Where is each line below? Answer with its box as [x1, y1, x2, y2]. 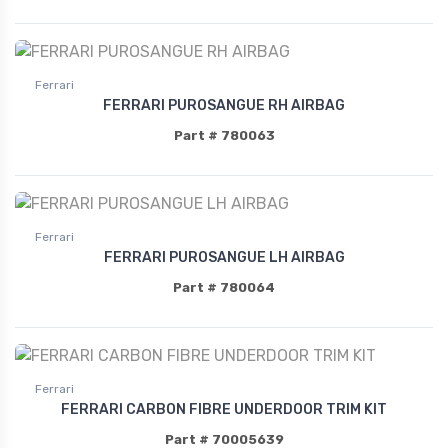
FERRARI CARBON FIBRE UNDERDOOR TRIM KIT [61, 401, 387, 419]
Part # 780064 [173, 280, 275, 296]
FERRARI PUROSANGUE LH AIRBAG [103, 249, 345, 267]
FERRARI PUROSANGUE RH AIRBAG [103, 97, 345, 115]
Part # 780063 [173, 128, 275, 144]
